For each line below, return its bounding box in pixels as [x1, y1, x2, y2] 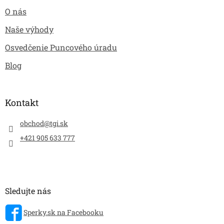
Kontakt [5, 96, 38, 109]
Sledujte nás [5, 185, 51, 196]
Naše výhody [5, 24, 53, 35]
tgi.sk [50, 118, 68, 128]
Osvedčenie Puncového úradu [5, 42, 117, 53]
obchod [20, 118, 44, 128]
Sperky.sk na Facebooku [23, 207, 103, 217]
